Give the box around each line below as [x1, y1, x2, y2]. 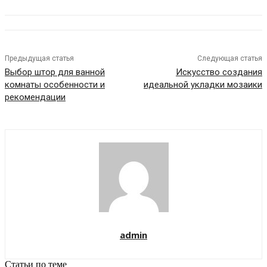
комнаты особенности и [5, 79, 105, 91]
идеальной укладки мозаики [143, 79, 262, 91]
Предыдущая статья [5, 54, 74, 63]
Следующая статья [197, 54, 262, 63]
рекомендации [5, 92, 66, 103]
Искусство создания [175, 67, 262, 78]
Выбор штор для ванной [5, 67, 105, 78]
